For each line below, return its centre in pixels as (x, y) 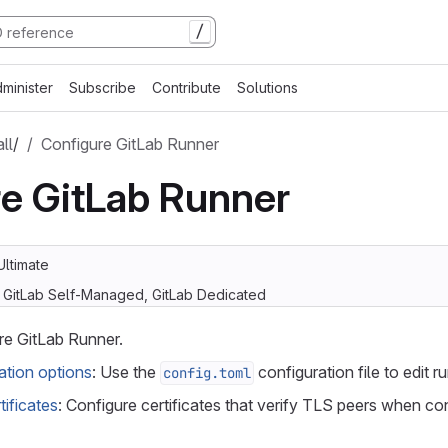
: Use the (126, 372)
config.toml (207, 373)
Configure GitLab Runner (130, 144)
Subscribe (102, 87)
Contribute (186, 87)
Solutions (267, 87)
